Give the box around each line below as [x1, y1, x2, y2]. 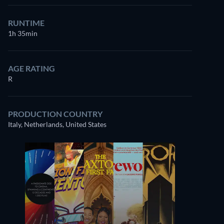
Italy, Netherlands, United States [8, 120, 106, 128]
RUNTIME [8, 18, 44, 27]
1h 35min [8, 29, 37, 37]
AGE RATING [8, 63, 55, 73]
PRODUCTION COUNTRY [8, 109, 102, 118]
